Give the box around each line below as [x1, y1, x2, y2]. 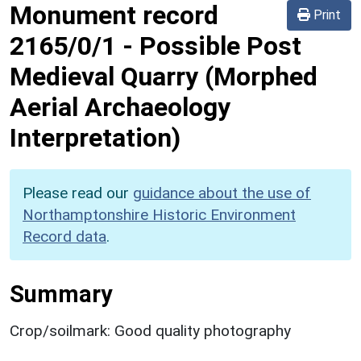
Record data [23, 226, 106, 246]
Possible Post [139, 30, 301, 61]
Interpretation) [10, 122, 180, 153]
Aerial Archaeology [10, 91, 230, 122]
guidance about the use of [133, 183, 311, 202]
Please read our [23, 183, 133, 202]
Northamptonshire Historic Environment [23, 205, 296, 224]
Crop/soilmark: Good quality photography [10, 321, 291, 340]
